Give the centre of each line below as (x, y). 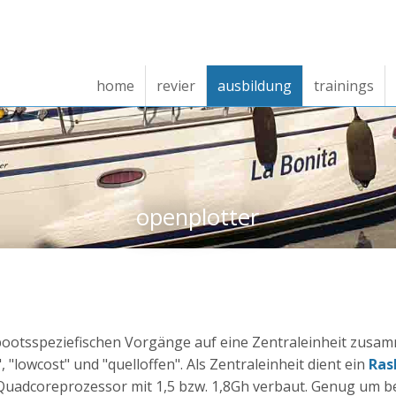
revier (176, 86)
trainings (344, 86)
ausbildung (255, 86)
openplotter (198, 217)
